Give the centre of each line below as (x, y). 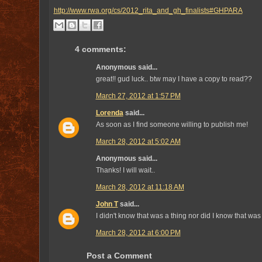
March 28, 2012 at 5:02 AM (138, 142)
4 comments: (100, 49)
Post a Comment (119, 256)
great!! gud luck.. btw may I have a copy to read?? (174, 79)
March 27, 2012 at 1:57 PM (138, 96)
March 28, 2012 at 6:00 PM (138, 233)
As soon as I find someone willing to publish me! (172, 125)
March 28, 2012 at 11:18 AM (140, 187)
